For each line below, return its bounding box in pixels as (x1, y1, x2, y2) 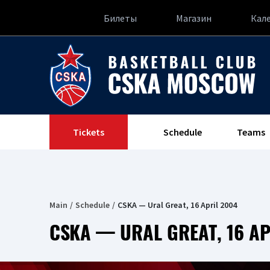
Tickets (73, 126, 104, 138)
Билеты (104, 12, 137, 24)
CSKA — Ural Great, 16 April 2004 (118, 199, 237, 210)
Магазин (176, 12, 212, 24)
